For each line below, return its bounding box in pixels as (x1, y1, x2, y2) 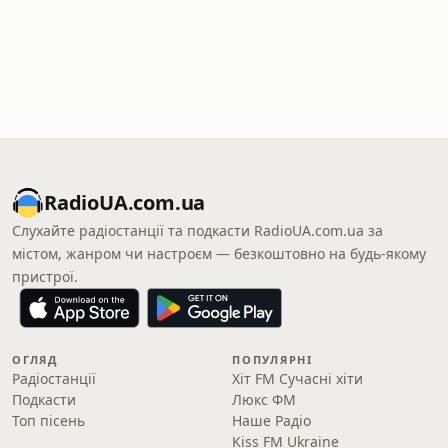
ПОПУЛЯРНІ (232, 352, 313, 367)
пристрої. (12, 267, 78, 286)
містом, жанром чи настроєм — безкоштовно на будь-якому (12, 244, 426, 263)
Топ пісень (12, 411, 85, 430)
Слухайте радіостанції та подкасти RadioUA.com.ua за (12, 221, 383, 240)
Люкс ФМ (232, 390, 296, 409)
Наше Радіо (232, 411, 311, 430)
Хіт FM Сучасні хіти (232, 369, 363, 388)
